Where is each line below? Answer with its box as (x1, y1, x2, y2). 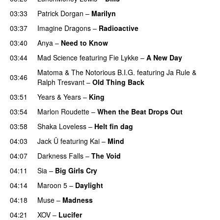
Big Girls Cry (55, 165, 97, 175)
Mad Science (37, 52, 78, 62)
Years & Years (37, 91, 81, 102)
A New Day (146, 52, 182, 62)
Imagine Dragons (37, 23, 91, 33)
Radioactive (99, 23, 138, 33)
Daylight (75, 180, 103, 190)
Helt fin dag (94, 121, 133, 131)
